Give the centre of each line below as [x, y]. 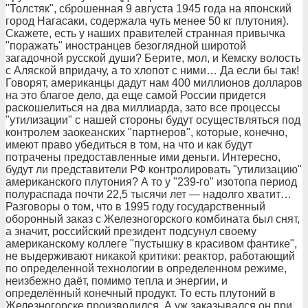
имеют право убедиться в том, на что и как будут [129, 145]
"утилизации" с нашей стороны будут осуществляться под [153, 120]
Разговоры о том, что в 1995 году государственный [135, 207]
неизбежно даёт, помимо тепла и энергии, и [117, 281]
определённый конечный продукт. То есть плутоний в [141, 293]
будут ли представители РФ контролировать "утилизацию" [154, 169]
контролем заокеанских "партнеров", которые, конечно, [146, 132]
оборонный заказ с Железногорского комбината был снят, [153, 219]
